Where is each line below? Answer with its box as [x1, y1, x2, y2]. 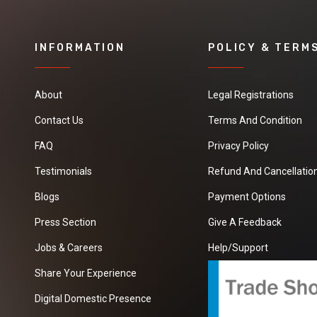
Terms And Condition [208, 114, 303, 126]
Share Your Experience [35, 267, 137, 279]
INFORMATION [35, 41, 125, 54]
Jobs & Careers [35, 241, 103, 253]
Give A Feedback [208, 216, 282, 228]
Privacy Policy [208, 139, 270, 151]
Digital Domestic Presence [35, 292, 151, 304]
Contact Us [35, 114, 83, 126]
